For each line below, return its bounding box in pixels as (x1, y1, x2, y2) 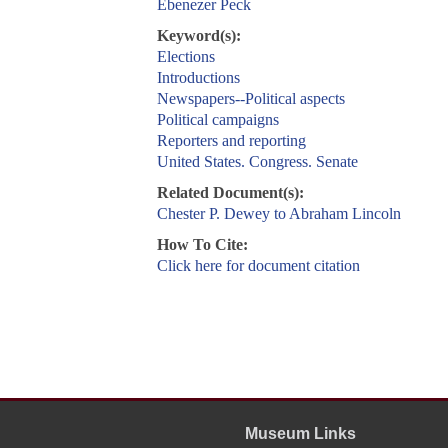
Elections (156, 48, 215, 66)
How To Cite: (156, 236, 248, 254)
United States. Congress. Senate (156, 153, 358, 171)
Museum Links (244, 425, 356, 443)
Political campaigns (156, 111, 279, 129)
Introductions (156, 69, 240, 87)
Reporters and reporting (156, 132, 306, 150)
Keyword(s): (156, 27, 241, 45)
